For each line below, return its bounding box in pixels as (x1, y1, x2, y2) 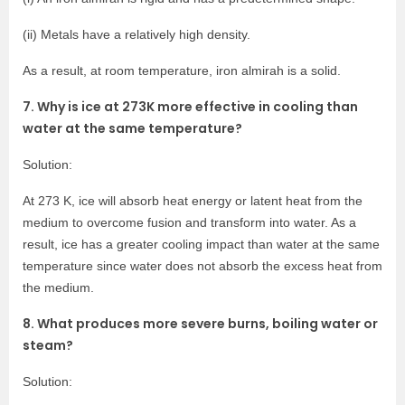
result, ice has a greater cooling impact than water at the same (23, 236, 380, 251)
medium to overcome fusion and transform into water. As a (23, 214, 356, 230)
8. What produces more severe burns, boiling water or (23, 314, 378, 333)
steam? (23, 335, 73, 354)
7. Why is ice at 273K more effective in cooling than (23, 97, 358, 116)
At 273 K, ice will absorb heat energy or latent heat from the (23, 193, 363, 208)
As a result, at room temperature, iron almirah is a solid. (23, 62, 341, 78)
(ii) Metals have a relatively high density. (23, 26, 250, 42)
